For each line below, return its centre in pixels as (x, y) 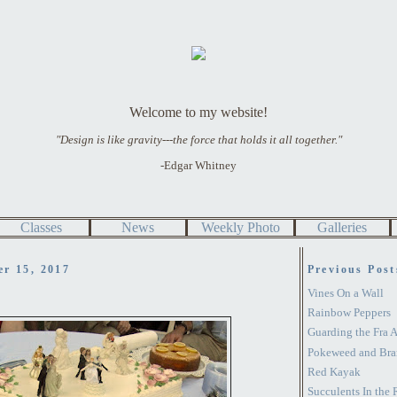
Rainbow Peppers (349, 313)
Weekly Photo (240, 227)
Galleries (342, 227)
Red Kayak (334, 371)
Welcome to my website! (198, 113)
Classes (41, 227)
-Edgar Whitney (198, 165)
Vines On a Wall (345, 292)
